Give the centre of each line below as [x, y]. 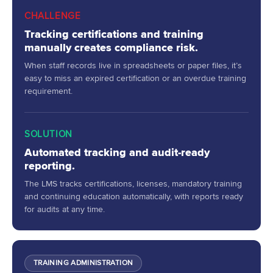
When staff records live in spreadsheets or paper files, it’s [133, 65]
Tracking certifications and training [114, 34]
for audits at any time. [65, 209]
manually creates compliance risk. [111, 47]
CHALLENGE [53, 16]
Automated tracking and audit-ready [117, 152]
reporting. [50, 165]
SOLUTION [48, 134]
